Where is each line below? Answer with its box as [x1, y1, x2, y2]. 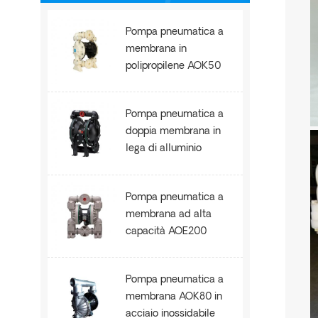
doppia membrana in [126, 126, 221, 138]
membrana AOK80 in [126, 292, 223, 303]
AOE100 [126, 160, 163, 172]
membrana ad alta [126, 209, 212, 220]
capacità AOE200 [126, 226, 207, 237]
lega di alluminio [126, 143, 202, 155]
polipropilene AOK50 [126, 61, 221, 72]
